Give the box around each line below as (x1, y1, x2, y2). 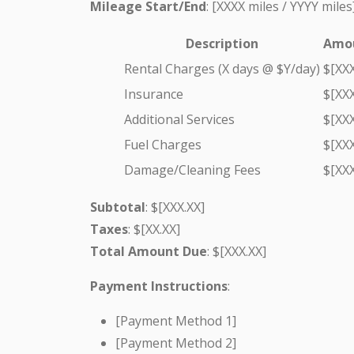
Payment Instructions (90, 277, 228, 295)
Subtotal (90, 198, 145, 216)
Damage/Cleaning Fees (124, 160, 261, 179)
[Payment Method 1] (115, 311, 236, 330)
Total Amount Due (90, 242, 207, 260)
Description (186, 34, 258, 52)
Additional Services (124, 110, 235, 128)
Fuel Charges (124, 135, 201, 153)
